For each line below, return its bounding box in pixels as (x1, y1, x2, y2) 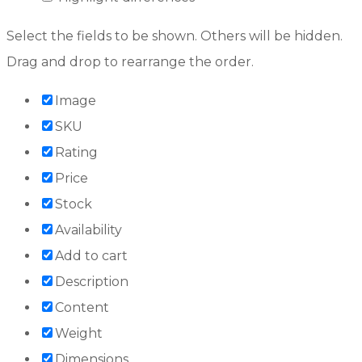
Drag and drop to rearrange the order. (6, 53, 254, 69)
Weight (55, 325, 103, 341)
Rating (55, 144, 98, 160)
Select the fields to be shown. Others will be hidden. (6, 27, 343, 44)
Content (55, 299, 109, 315)
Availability (55, 221, 122, 238)
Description (55, 273, 128, 289)
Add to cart (55, 247, 128, 263)
